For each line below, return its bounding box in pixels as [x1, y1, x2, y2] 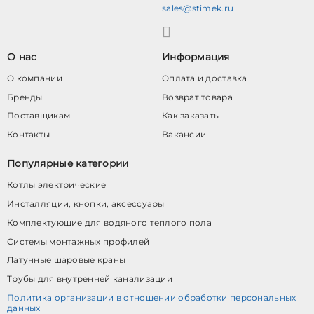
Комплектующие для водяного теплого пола [7, 217, 212, 228]
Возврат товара [161, 91, 233, 102]
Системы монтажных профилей [7, 235, 150, 247]
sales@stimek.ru [161, 3, 234, 14]
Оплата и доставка [161, 72, 247, 83]
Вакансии [161, 129, 207, 140]
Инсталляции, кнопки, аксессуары [7, 198, 165, 209]
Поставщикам [7, 110, 71, 121]
